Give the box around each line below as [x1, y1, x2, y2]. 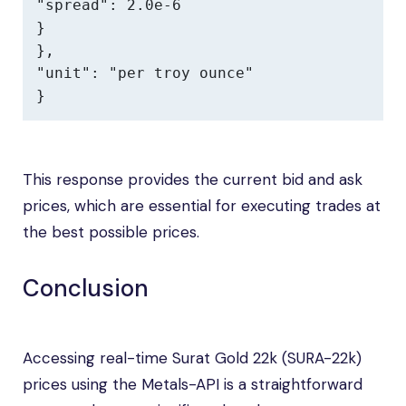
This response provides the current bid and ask [23, 169, 362, 189]
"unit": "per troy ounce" [36, 64, 254, 82]
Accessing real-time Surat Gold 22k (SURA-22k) [23, 348, 362, 368]
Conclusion [23, 273, 149, 304]
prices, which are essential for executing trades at [23, 196, 381, 216]
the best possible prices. [23, 222, 199, 242]
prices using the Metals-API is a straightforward [23, 374, 362, 394]
